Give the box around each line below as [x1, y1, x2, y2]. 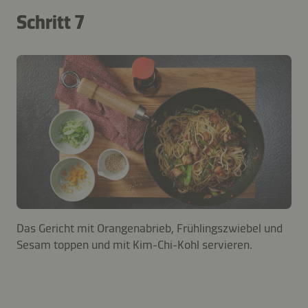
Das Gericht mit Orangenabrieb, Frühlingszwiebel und [16, 221, 283, 236]
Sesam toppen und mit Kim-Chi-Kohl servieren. [16, 237, 252, 253]
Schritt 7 [16, 10, 85, 34]
